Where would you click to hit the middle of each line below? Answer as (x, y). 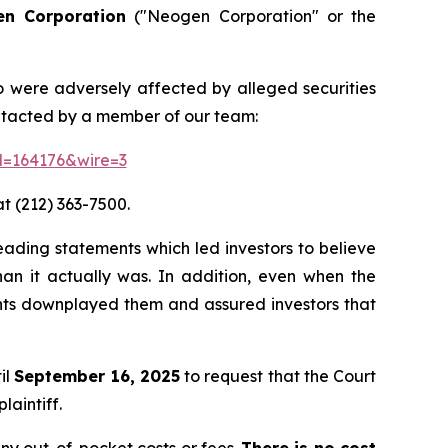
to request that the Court (278, 376)
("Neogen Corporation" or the (251, 16)
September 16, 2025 (97, 376)
